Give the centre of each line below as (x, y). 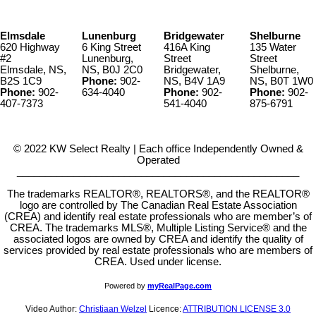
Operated (158, 160)
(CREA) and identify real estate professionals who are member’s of (158, 217)
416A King (187, 48)
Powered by (126, 286)
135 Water (273, 48)
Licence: (165, 309)
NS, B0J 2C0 (112, 70)
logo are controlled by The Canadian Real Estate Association (158, 206)
